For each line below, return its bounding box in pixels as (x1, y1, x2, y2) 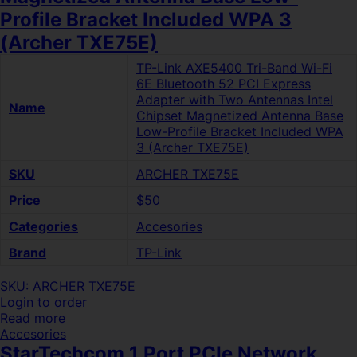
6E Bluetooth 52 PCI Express (136, 76, 311, 92)
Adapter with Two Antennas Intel (136, 92, 333, 108)
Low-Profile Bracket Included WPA (136, 124, 343, 139)
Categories (9, 218, 78, 234)
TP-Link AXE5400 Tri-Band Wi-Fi (136, 60, 332, 76)
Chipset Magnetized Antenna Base (136, 108, 343, 124)
